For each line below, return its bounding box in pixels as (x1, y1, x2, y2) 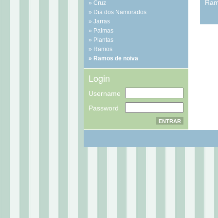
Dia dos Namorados (93, 9, 146, 16)
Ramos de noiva (93, 55, 138, 62)
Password (89, 104, 119, 112)
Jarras (93, 18, 110, 25)
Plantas (93, 36, 113, 43)
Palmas (93, 27, 113, 34)
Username (89, 90, 121, 97)
